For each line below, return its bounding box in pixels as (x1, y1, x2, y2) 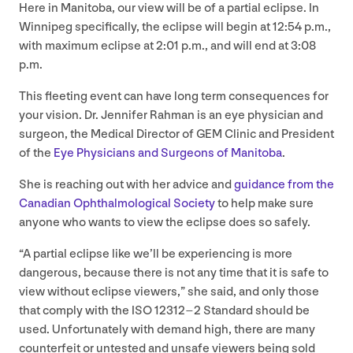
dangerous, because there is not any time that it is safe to (19, 266, 329, 281)
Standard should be (201, 303, 310, 319)
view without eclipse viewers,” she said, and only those (19, 284, 319, 300)
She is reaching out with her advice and (19, 177, 234, 193)
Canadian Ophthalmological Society (19, 196, 217, 212)
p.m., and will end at (179, 39, 291, 54)
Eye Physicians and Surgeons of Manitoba (54, 146, 282, 162)
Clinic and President (222, 127, 334, 143)
